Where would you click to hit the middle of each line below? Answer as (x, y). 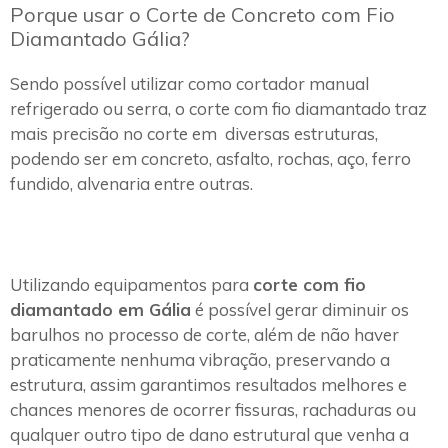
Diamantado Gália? (100, 39)
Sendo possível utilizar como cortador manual (189, 84)
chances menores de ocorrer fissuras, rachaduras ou (213, 410)
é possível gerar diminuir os (300, 310)
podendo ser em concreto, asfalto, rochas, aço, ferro (210, 159)
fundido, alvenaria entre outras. (133, 184)
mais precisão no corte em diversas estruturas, (194, 134)
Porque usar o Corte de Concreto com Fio (202, 15)
